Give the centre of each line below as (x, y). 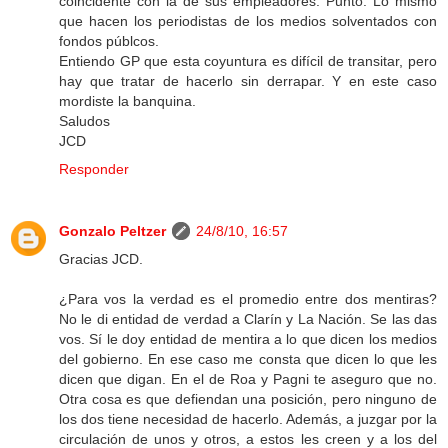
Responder (94, 169)
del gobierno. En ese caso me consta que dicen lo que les (248, 359)
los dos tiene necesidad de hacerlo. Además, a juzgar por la (248, 419)
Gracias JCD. (101, 259)
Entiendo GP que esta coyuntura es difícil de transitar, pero (248, 61)
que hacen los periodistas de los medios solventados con (248, 21)
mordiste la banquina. (127, 101)
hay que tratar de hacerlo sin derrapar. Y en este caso (248, 81)
